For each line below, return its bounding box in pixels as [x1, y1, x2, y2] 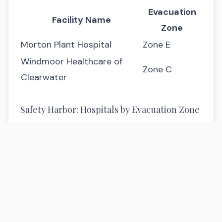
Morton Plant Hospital [21, 39, 111, 51]
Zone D [132, 192, 161, 204]
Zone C [143, 63, 172, 75]
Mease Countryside [21, 184, 101, 196]
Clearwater [21, 71, 67, 83]
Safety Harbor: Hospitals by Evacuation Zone [20, 104, 200, 115]
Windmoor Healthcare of [21, 55, 122, 67]
